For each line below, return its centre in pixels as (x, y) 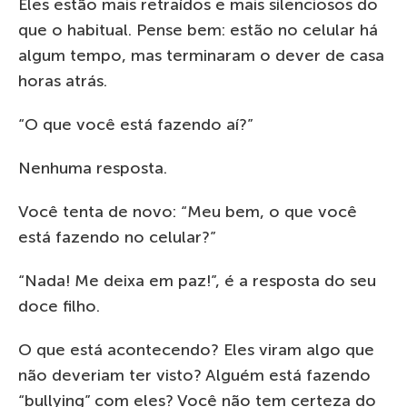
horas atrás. (63, 80)
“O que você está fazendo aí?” (136, 124)
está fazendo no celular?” (117, 237)
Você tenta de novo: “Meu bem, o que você (188, 211)
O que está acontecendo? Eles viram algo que (196, 349)
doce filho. (59, 306)
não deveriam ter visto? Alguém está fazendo (194, 375)
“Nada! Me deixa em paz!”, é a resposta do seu (197, 280)
